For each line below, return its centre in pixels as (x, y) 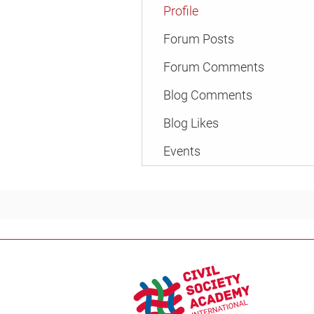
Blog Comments (208, 95)
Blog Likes (191, 123)
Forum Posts (199, 39)
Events (182, 151)
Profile (181, 11)
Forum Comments (214, 67)
